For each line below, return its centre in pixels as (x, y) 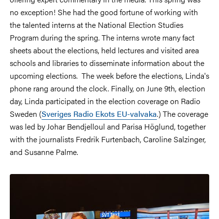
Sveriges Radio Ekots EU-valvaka (99, 113)
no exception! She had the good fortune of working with (104, 12)
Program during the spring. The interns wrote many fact (102, 37)
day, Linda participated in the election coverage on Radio (105, 101)
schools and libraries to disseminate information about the (107, 63)
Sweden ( (26, 113)
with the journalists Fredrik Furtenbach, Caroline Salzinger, (108, 139)
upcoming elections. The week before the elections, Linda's (109, 75)
